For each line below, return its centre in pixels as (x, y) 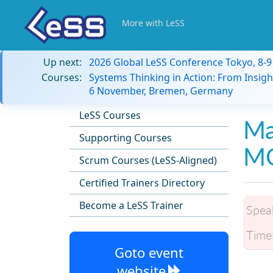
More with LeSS (153, 23)
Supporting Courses (126, 138)
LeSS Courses (110, 115)
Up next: (62, 62)
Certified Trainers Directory (142, 183)
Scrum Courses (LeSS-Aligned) (148, 160)
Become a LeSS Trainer (131, 205)
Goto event (149, 252)
